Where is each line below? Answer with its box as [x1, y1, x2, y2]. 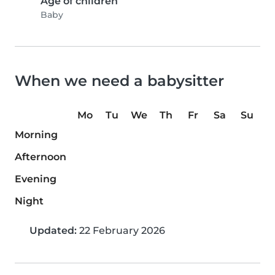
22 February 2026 [77, 225, 165, 237]
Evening [15, 173, 56, 185]
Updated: [29, 225, 77, 237]
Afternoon [15, 151, 66, 163]
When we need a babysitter [15, 72, 224, 90]
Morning [15, 129, 58, 141]
